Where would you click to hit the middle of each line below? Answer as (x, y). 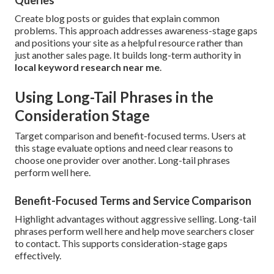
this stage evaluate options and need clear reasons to (124, 148)
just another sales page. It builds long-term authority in (128, 55)
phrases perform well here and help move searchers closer (135, 231)
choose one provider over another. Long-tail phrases (122, 160)
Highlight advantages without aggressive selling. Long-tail (135, 219)
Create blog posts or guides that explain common (117, 18)
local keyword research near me (87, 67)
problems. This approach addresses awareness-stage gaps (136, 31)
